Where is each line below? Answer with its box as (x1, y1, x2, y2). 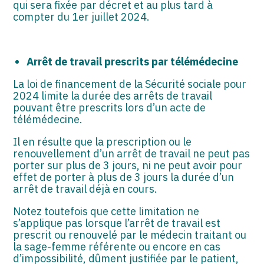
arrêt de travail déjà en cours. (13, 182, 158, 196)
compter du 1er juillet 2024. (13, 10, 150, 24)
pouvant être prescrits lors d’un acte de (13, 101, 206, 115)
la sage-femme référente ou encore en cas (13, 240, 221, 254)
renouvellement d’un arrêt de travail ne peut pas (13, 147, 250, 161)
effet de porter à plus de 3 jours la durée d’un (13, 170, 235, 184)
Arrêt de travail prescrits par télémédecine (26, 55, 238, 69)
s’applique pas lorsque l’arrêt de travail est (13, 216, 221, 230)
